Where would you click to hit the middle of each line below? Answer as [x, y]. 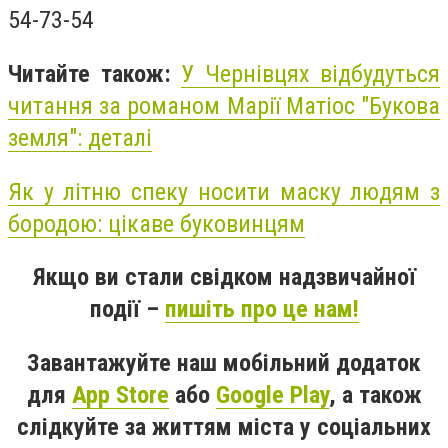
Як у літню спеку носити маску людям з [224, 191]
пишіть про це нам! [261, 309]
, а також [375, 394]
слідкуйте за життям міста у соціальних [224, 426]
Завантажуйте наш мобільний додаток [224, 362]
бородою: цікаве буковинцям [156, 223]
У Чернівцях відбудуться [310, 73]
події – [127, 309]
